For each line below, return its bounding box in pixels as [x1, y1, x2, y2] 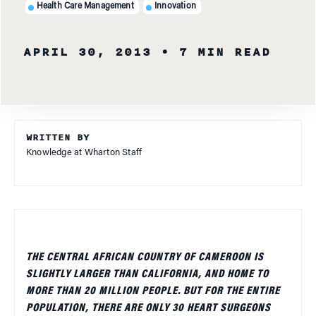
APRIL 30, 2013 [23, 42, 152, 61]
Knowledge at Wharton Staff [26, 147, 142, 157]
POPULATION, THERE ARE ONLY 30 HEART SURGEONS [26, 302, 271, 314]
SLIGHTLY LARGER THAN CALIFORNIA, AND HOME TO [26, 268, 269, 280]
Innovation [154, 2, 196, 11]
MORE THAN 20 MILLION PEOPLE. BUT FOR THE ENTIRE [26, 285, 280, 297]
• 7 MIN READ [161, 42, 271, 61]
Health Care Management [36, 2, 134, 11]
